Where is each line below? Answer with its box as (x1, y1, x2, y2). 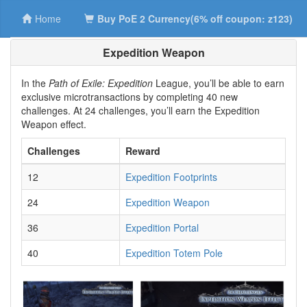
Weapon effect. (21, 117, 86, 131)
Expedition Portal (125, 221, 199, 234)
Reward (125, 144, 160, 158)
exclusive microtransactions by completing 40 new (21, 90, 238, 103)
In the (21, 76, 49, 90)
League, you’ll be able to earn (153, 76, 284, 90)
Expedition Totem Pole (125, 246, 223, 260)
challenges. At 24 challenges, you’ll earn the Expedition (21, 103, 260, 117)
